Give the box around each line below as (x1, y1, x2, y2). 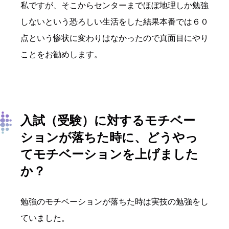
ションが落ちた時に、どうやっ (20, 130, 198, 145)
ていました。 (20, 214, 70, 223)
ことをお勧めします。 (20, 50, 102, 59)
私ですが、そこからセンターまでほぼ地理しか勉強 (20, 1, 209, 10)
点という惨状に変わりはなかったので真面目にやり (20, 34, 209, 43)
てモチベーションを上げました (20, 147, 198, 162)
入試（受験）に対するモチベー (20, 113, 195, 128)
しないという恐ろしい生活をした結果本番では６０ (20, 17, 209, 27)
